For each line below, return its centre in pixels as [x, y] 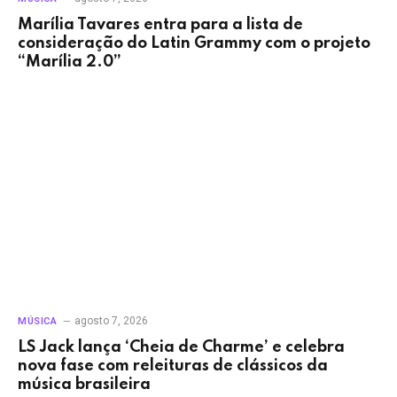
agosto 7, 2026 [112, 320]
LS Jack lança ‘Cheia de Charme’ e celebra [181, 347]
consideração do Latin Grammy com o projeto [194, 44]
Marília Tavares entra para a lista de [160, 25]
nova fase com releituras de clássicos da [173, 366]
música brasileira [84, 384]
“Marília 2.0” [70, 62]
